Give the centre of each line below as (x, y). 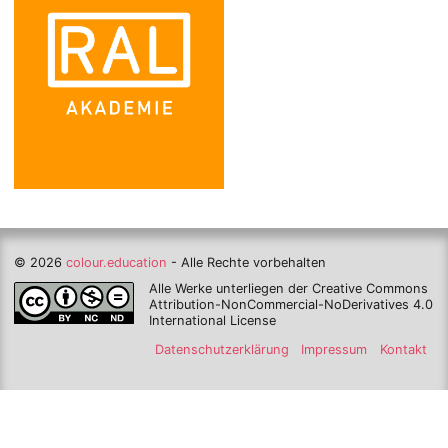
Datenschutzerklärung (221, 350)
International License (212, 320)
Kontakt (404, 350)
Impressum (334, 350)
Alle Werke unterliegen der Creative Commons (288, 288)
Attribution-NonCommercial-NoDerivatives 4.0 (290, 304)
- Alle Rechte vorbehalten (249, 263)
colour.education (117, 263)
